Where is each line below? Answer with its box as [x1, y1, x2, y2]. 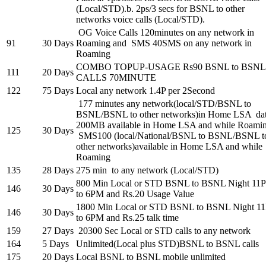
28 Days [42, 165, 74, 176]
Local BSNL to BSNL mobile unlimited [76, 252, 226, 262]
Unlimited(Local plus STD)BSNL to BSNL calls [76, 239, 259, 249]
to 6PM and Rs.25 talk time [76, 213, 179, 223]
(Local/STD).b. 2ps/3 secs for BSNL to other [76, 4, 245, 14]
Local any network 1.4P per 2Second [76, 85, 215, 96]
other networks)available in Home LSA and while [76, 141, 262, 152]
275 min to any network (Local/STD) [76, 165, 218, 176]
